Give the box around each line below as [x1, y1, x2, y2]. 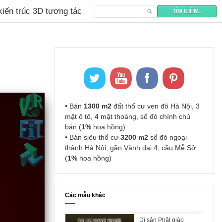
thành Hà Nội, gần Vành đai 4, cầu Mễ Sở [64, 144, 196, 152]
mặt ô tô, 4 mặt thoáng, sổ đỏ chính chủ [64, 112, 190, 120]
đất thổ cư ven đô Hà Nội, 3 [111, 102, 200, 110]
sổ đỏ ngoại [148, 133, 187, 141]
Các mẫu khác [64, 192, 106, 199]
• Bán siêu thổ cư [64, 133, 120, 141]
